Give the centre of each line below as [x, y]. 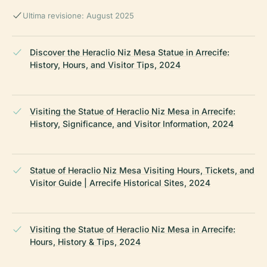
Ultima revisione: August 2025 [78, 15]
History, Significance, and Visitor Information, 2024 [132, 123]
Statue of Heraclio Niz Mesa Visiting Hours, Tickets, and [142, 170]
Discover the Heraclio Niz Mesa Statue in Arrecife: [130, 52]
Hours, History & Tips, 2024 [85, 241]
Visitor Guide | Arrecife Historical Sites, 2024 [120, 182]
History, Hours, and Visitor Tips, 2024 [105, 64]
